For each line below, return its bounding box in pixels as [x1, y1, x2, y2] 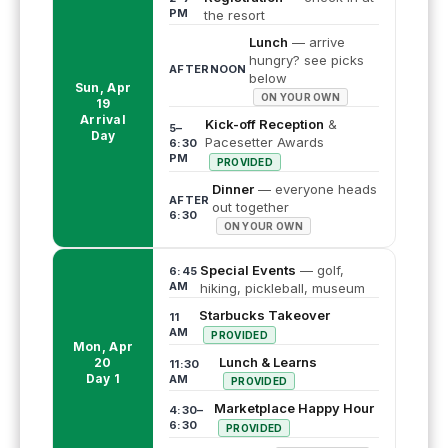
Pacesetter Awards [204, 134, 324, 151]
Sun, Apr [74, 79, 132, 95]
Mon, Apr [72, 339, 134, 355]
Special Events [200, 262, 297, 279]
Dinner [211, 180, 254, 197]
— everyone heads [253, 180, 377, 197]
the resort [204, 7, 266, 23]
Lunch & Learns [218, 353, 317, 370]
